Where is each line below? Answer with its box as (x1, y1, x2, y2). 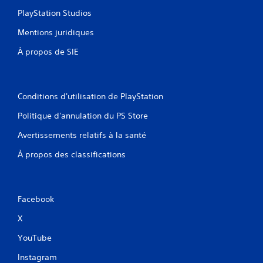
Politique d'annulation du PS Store (18, 110, 148, 121)
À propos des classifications (18, 149, 126, 160)
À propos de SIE (18, 46, 79, 57)
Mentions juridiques (18, 26, 94, 38)
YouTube (18, 232, 52, 243)
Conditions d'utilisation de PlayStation (18, 90, 163, 102)
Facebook (18, 193, 54, 204)
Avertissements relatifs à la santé (18, 129, 146, 140)
